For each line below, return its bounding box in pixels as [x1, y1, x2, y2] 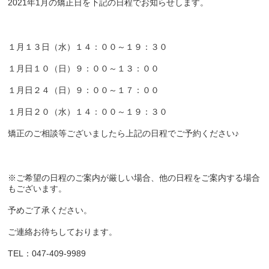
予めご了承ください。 [8, 205, 92, 215]
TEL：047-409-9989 [8, 249, 86, 259]
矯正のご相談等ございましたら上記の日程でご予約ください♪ [8, 128, 240, 139]
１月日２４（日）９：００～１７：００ [8, 85, 160, 95]
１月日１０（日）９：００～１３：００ [8, 63, 160, 73]
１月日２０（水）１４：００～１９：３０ [8, 107, 168, 117]
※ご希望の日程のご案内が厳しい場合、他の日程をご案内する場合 [8, 172, 261, 183]
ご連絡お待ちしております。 [8, 227, 118, 237]
